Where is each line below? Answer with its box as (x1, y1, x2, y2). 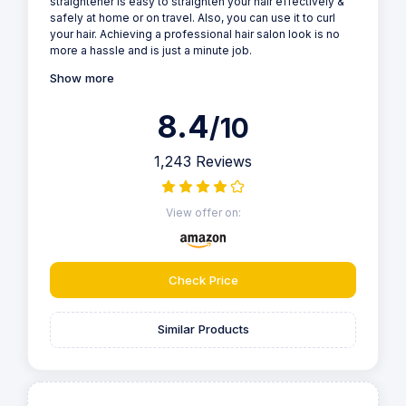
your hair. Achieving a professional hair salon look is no (50, 27, 340, 42)
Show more (50, 71, 114, 86)
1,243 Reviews (154, 152, 252, 171)
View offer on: (165, 206, 241, 220)
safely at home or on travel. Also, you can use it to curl (50, 11, 335, 25)
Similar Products (157, 322, 249, 337)
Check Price (168, 272, 238, 287)
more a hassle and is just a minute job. (50, 43, 252, 58)
